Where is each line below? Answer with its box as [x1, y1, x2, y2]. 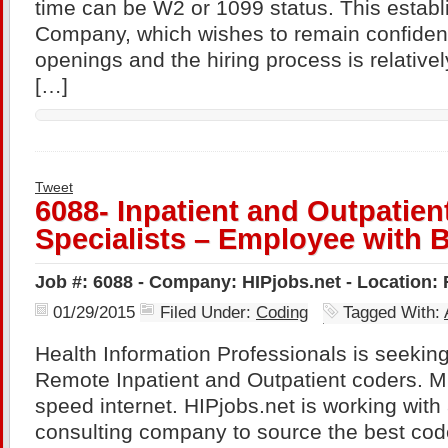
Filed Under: [160, 303, 256, 322]
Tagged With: [343, 303, 444, 322]
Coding [256, 303, 308, 322]
